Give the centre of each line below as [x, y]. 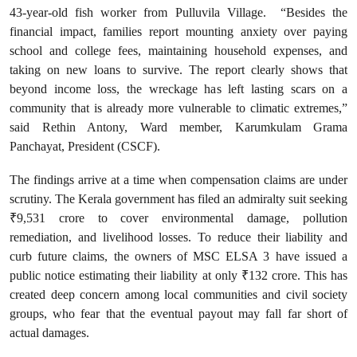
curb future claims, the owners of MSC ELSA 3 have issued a [178, 256]
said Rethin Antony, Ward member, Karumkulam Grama [178, 127]
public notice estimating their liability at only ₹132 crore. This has [178, 275]
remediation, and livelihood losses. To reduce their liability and [178, 237]
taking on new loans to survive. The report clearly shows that [178, 70]
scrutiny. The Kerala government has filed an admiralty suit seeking [178, 199]
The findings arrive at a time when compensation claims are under [178, 180]
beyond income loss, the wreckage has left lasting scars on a [178, 89]
